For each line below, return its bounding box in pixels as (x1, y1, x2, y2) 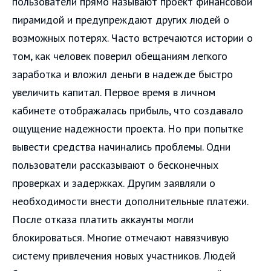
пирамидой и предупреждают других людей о (12, 12, 229, 27)
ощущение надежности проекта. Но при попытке (12, 121, 243, 135)
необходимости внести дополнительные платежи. (12, 194, 248, 208)
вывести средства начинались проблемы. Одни (12, 139, 230, 154)
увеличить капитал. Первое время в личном (12, 85, 215, 99)
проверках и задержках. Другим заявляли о (12, 175, 215, 190)
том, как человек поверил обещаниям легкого (12, 48, 227, 63)
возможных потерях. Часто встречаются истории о (12, 30, 253, 45)
